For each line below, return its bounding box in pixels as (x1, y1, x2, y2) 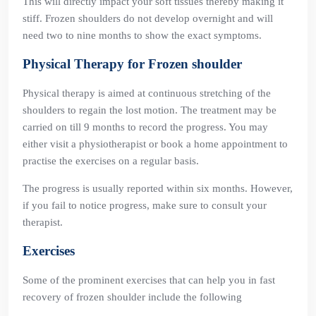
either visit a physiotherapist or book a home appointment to (23, 138, 288, 150)
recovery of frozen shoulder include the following (23, 291, 242, 303)
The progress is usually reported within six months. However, (23, 183, 293, 194)
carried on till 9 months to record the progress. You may (23, 121, 268, 133)
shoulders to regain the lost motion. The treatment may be (23, 104, 276, 116)
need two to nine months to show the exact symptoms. (23, 30, 262, 41)
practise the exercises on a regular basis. (23, 155, 199, 166)
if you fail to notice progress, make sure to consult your (23, 200, 267, 211)
